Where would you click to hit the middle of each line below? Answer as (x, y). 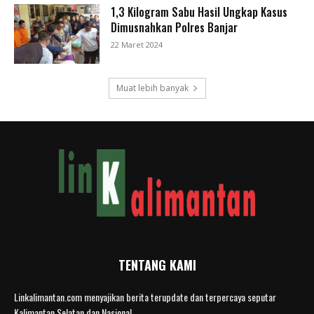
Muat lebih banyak (152, 88)
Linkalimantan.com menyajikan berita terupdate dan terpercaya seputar (145, 297)
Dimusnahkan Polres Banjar (175, 27)
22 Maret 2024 (137, 44)
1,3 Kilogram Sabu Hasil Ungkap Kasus (199, 12)
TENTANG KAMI (157, 265)
